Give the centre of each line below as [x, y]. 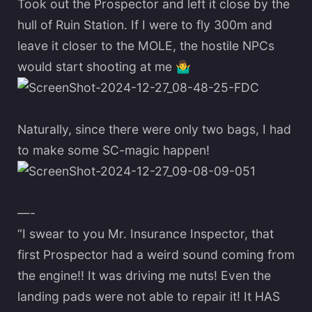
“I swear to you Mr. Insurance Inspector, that [146, 233]
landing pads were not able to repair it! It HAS [149, 296]
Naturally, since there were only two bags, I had [154, 129]
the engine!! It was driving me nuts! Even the [144, 275]
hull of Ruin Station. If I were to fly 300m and [145, 24]
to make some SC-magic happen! [114, 150]
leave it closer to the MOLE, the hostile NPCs [146, 45]
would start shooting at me [96, 66]
